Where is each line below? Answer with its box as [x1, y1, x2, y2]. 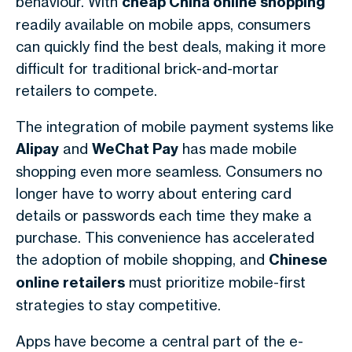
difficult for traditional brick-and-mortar [16, 60, 279, 77]
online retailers [16, 273, 125, 291]
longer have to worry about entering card [16, 185, 291, 202]
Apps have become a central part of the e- [16, 332, 303, 350]
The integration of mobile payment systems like [16, 118, 334, 135]
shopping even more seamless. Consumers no [16, 163, 322, 180]
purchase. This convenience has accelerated [16, 229, 314, 246]
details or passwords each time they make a [16, 207, 312, 224]
